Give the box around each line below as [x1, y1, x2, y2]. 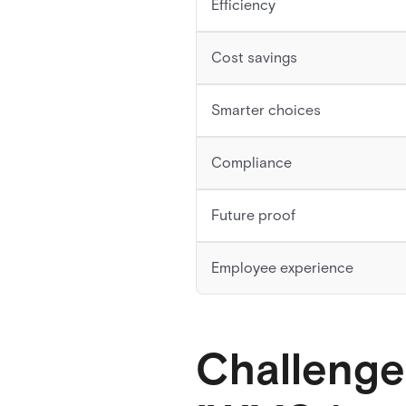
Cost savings [211, 49, 297, 66]
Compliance [211, 154, 292, 171]
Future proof [211, 207, 295, 224]
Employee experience [211, 259, 353, 276]
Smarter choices [211, 101, 321, 119]
